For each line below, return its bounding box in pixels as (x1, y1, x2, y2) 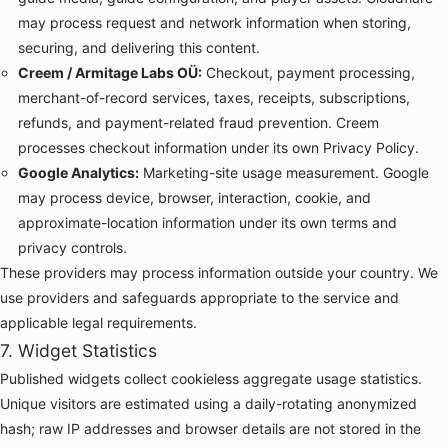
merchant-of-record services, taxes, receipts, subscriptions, (17, 89, 410, 106)
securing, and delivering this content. (17, 39, 260, 56)
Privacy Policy (322, 139, 415, 156)
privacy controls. (17, 239, 127, 256)
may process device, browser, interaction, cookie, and (17, 189, 371, 206)
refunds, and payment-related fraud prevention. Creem (17, 114, 379, 131)
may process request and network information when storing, (17, 14, 411, 31)
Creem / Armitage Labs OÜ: (17, 64, 202, 81)
